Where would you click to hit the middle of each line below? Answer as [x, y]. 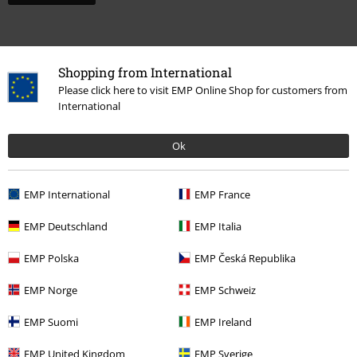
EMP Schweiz [225, 290]
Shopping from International [145, 72]
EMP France [222, 194]
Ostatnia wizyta [56, 194]
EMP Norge [51, 290]
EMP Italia [218, 226]
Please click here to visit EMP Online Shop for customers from [203, 90]
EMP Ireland [223, 322]
